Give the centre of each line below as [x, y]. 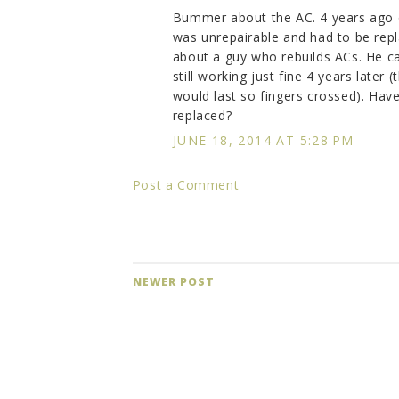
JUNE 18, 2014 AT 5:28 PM [263, 140]
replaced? [202, 115]
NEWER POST [173, 281]
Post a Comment [186, 184]
